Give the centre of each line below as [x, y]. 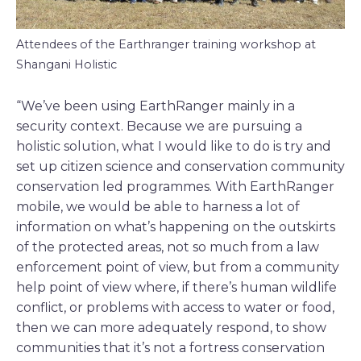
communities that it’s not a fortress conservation [170, 348]
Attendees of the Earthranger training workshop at [166, 44]
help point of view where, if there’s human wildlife [176, 288]
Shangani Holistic [66, 64]
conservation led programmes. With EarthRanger [175, 187]
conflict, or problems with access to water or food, [175, 308]
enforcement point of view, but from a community [178, 268]
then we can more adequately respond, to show [171, 328]
